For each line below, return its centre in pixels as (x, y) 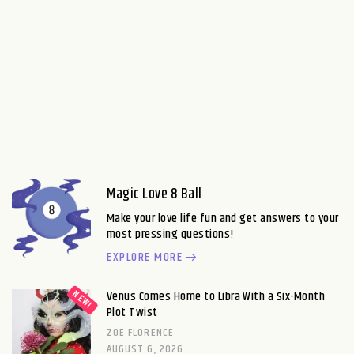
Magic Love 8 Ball (154, 195)
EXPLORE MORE (145, 258)
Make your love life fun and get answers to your (223, 219)
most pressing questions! (170, 235)
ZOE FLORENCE (140, 333)
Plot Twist (132, 313)
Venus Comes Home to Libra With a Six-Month (216, 297)
